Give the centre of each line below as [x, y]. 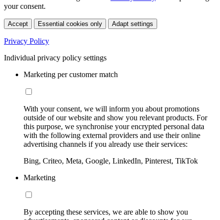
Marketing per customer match [71, 75]
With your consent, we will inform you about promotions [111, 109]
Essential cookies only [70, 24]
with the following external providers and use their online [112, 136]
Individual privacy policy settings [55, 58]
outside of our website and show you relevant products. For [115, 118]
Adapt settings [133, 24]
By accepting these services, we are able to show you [106, 212]
